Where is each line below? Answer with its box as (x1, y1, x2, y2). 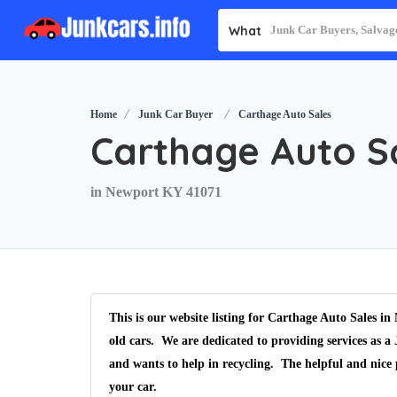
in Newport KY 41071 (90, 184, 222, 199)
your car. (109, 380, 157, 393)
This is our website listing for (109, 311, 268, 324)
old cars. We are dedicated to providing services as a (109, 334, 394, 347)
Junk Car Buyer (138, 108, 213, 121)
